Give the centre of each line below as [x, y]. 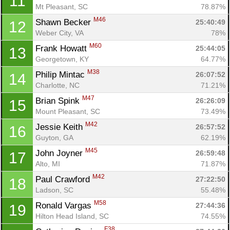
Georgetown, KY [62, 59]
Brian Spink [59, 101]
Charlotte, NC [57, 85]
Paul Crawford [64, 179]
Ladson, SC [54, 190]
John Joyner [60, 153]
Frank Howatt [62, 48]
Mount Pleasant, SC [68, 111]
